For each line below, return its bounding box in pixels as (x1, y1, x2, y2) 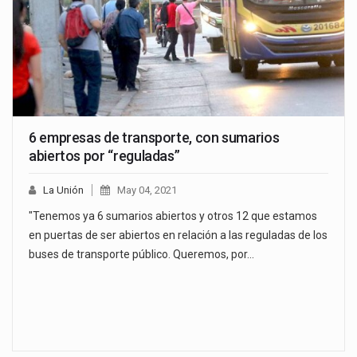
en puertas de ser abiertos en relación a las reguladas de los (29, 229, 328, 242)
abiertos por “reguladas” (29, 147, 180, 165)
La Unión (43, 184, 84, 197)
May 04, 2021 (117, 184, 177, 197)
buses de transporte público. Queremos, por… (29, 248, 254, 261)
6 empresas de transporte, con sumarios (29, 129, 280, 147)
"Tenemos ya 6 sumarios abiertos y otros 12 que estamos (29, 210, 317, 223)
